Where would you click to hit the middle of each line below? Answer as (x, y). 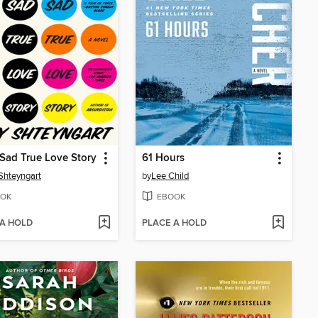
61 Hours (163, 159)
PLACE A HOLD (174, 223)
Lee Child (170, 176)
